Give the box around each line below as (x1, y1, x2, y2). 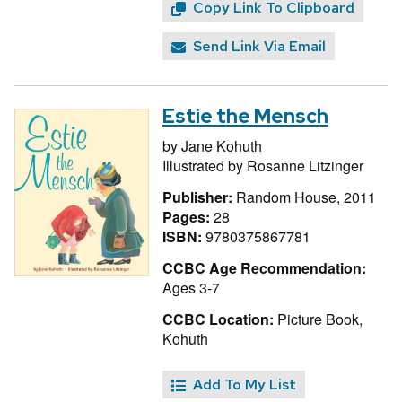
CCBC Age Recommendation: (162, 257, 366, 278)
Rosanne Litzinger (247, 155, 363, 177)
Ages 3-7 (162, 276, 220, 298)
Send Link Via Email (193, 37, 326, 57)
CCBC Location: (162, 308, 274, 329)
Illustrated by (162, 155, 247, 177)
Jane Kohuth (181, 135, 262, 157)
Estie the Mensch (162, 103, 328, 130)
